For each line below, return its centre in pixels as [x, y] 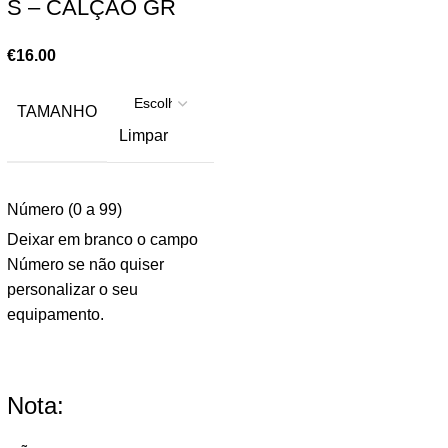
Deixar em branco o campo [102, 239]
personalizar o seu [72, 289]
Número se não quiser [85, 264]
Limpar [143, 135]
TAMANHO [56, 111]
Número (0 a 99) [64, 209]
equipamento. [55, 314]
